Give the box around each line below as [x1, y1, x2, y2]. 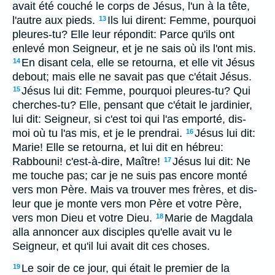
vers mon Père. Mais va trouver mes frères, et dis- [12, 184, 257, 196]
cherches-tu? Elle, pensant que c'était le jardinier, [12, 99, 252, 111]
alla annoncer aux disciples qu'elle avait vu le [12, 226, 232, 238]
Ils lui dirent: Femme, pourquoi [107, 14, 256, 26]
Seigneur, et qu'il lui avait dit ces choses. [12, 240, 210, 252]
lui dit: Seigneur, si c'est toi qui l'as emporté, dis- [12, 113, 246, 125]
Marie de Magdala [165, 212, 253, 224]
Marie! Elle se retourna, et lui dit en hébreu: [12, 141, 223, 153]
